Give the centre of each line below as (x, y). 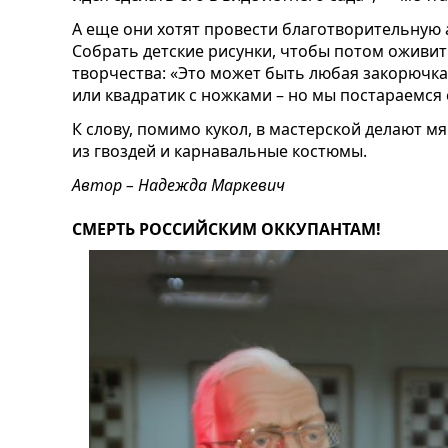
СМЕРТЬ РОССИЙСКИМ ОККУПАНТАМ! (226, 229)
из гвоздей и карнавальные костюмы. (219, 151)
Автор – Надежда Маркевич (178, 185)
